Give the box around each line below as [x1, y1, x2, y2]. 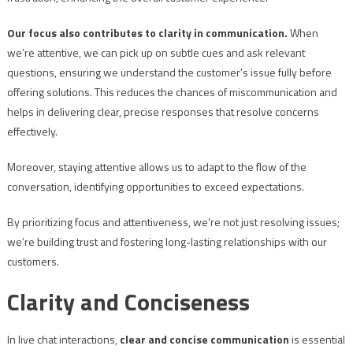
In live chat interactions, [6, 331, 120, 348]
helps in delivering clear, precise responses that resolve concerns [6, 103, 319, 121]
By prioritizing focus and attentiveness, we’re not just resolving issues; [6, 214, 340, 231]
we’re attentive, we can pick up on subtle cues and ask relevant [6, 44, 305, 61]
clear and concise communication [119, 331, 289, 348]
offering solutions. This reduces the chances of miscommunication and [6, 84, 337, 101]
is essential [288, 331, 345, 348]
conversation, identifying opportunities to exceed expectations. [6, 178, 304, 195]
